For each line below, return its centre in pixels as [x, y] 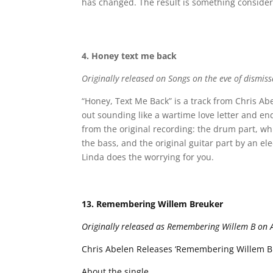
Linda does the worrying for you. [148, 157]
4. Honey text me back [129, 56]
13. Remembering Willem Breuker [153, 204]
